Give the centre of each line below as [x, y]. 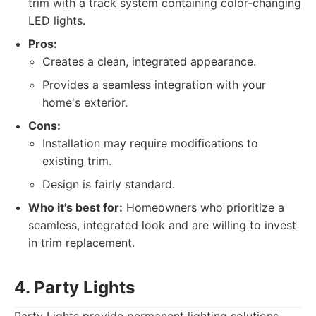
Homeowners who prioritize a [203, 207]
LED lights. [57, 20]
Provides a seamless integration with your [154, 85]
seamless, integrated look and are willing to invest [162, 225]
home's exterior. [85, 102]
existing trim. [77, 161]
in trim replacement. [81, 243]
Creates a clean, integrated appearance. [149, 61]
